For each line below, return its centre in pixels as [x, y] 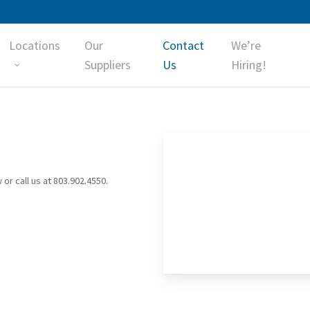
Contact [183, 45]
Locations [34, 45]
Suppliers [108, 65]
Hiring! [249, 65]
